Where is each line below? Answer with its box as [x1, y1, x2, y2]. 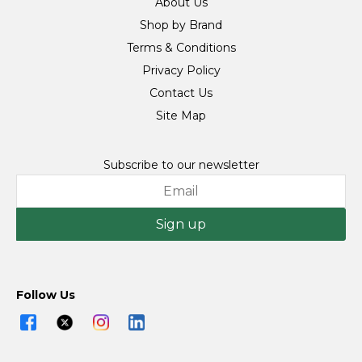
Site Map [156, 108, 206, 123]
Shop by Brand [140, 18, 222, 32]
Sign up [156, 217, 206, 232]
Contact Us [149, 86, 213, 100]
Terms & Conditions [126, 40, 236, 55]
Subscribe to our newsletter [103, 158, 259, 172]
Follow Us [16, 288, 75, 302]
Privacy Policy [141, 63, 221, 78]
